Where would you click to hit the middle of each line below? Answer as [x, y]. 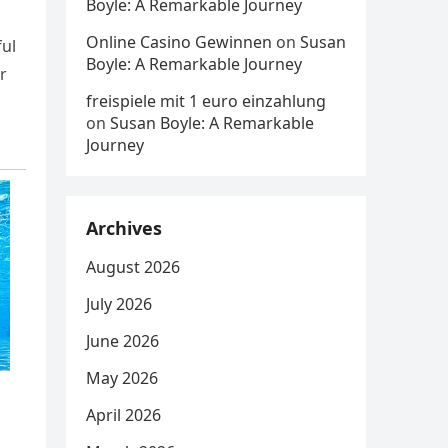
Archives [124, 228]
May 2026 [122, 378]
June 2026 [122, 341]
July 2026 [119, 304]
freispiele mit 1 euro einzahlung [206, 101]
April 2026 [123, 415]
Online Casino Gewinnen [179, 42]
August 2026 [133, 267]
